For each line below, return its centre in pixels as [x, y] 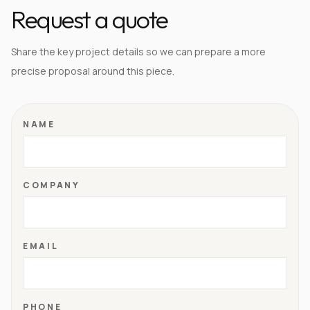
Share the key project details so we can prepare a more [138, 52]
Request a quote [89, 19]
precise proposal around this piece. [93, 71]
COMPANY [52, 185]
